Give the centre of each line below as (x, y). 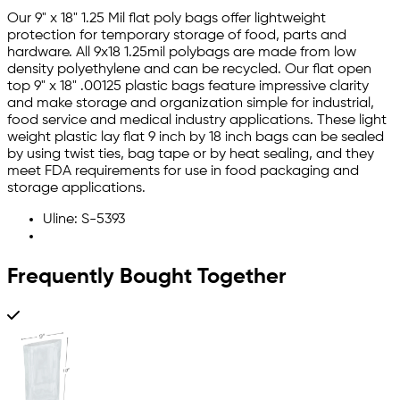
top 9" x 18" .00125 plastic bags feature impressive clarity (188, 87)
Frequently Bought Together (147, 277)
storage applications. (76, 189)
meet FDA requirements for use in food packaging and (183, 172)
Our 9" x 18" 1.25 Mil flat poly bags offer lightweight (167, 19)
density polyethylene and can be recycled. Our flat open (189, 70)
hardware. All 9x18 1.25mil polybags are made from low (182, 53)
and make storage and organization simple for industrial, (191, 104)
